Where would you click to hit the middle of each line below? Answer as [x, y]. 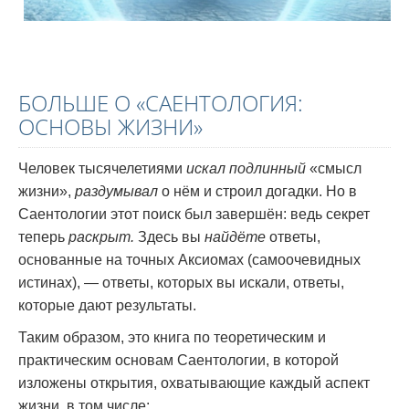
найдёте [235, 236]
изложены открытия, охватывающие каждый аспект [194, 383]
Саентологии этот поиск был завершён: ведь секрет [194, 214]
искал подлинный [246, 168]
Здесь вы [171, 236]
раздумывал [116, 191]
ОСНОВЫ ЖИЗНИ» [110, 127]
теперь [43, 236]
